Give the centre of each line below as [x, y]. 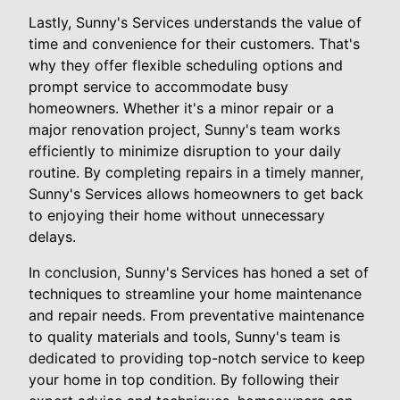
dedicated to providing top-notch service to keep [197, 358]
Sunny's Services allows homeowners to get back [196, 193]
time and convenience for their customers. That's [194, 43]
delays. [52, 236]
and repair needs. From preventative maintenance [196, 315]
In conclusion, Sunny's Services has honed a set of [199, 272]
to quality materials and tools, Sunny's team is [184, 336]
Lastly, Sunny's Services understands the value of [195, 22]
